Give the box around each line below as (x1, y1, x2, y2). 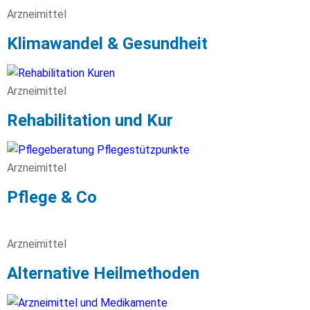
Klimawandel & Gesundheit (7, 34, 208, 54)
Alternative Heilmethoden (7, 264, 199, 284)
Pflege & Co (7, 187, 97, 207)
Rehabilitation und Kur (7, 110, 173, 130)
